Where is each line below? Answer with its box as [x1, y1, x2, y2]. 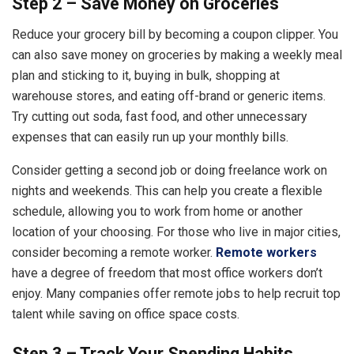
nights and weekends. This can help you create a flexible [12, 183, 322, 199]
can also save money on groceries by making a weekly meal [12, 47, 342, 63]
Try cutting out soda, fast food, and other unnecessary [12, 109, 307, 125]
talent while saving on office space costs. [12, 307, 239, 322]
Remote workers [216, 245, 317, 261]
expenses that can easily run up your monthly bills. [12, 130, 292, 145]
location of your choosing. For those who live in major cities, [12, 224, 341, 240]
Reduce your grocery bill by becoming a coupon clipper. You [12, 27, 338, 43]
